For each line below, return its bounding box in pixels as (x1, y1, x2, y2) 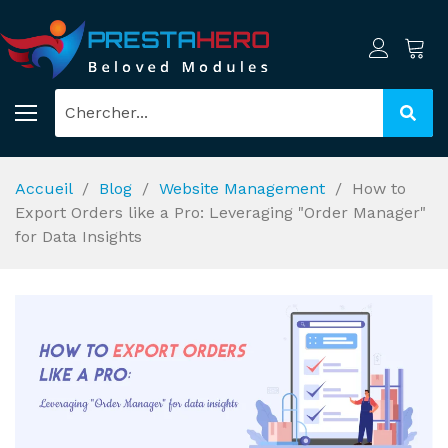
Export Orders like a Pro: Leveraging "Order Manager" (15, 202, 426, 222)
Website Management (159, 178, 325, 198)
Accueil (15, 178, 72, 198)
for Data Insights (15, 226, 142, 246)
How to (352, 178, 406, 198)
